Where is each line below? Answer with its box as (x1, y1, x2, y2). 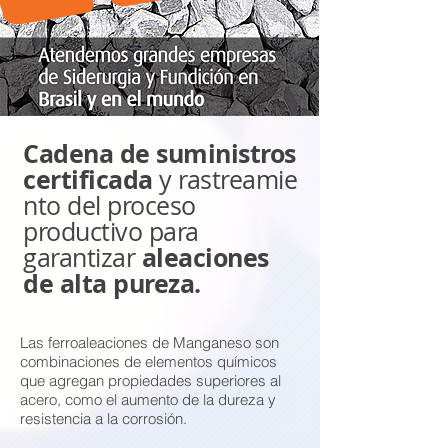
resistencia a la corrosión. (20, 409, 187, 428)
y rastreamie (159, 163, 297, 196)
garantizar (23, 241, 142, 274)
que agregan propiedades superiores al (20, 371, 281, 390)
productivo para (23, 215, 199, 248)
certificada (23, 162, 159, 197)
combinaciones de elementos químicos (20, 352, 277, 371)
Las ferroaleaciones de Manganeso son (20, 333, 279, 352)
